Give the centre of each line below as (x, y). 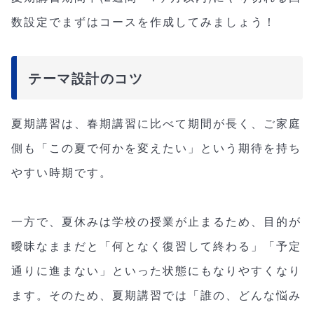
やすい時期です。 (62, 172)
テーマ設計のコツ (86, 77)
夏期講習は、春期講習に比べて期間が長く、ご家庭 (156, 123)
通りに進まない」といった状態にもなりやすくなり (156, 270)
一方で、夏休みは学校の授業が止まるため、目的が (156, 221)
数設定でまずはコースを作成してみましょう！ (144, 21)
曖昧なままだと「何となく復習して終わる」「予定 (156, 245)
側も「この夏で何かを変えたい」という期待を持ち (156, 147)
